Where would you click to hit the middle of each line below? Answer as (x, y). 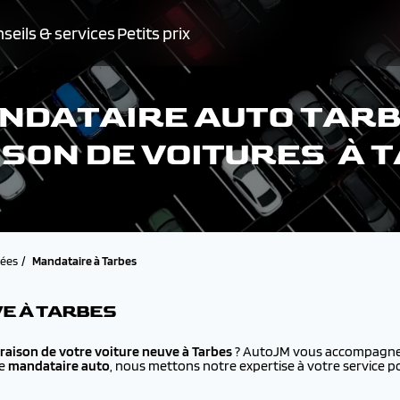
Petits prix (154, 33)
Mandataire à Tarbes (84, 261)
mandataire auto (59, 366)
